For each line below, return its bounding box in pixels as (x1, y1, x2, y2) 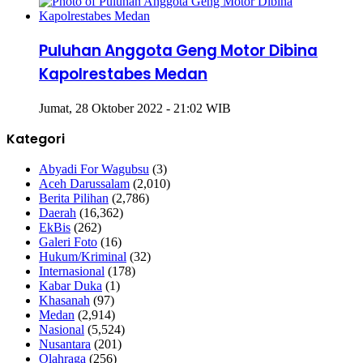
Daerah (39, 205, 76, 220)
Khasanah (39, 293, 90, 307)
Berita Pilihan (39, 190, 109, 205)
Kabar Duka (39, 278, 102, 293)
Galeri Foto (39, 234, 97, 249)
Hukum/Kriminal (39, 249, 126, 263)
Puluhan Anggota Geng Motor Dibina (39, 40, 318, 62)
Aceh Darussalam (39, 176, 130, 190)
